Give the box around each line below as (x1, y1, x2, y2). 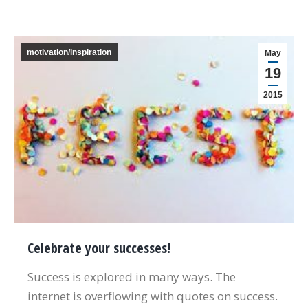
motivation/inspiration (27, 47, 111, 58)
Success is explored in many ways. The (27, 268, 236, 285)
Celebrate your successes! (27, 238, 170, 257)
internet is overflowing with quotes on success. (27, 287, 278, 304)
